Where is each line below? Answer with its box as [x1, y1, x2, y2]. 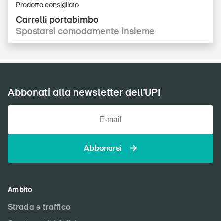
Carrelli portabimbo [16, 13, 99, 26]
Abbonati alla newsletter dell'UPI [8, 85, 160, 99]
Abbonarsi [84, 143, 122, 153]
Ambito [8, 185, 32, 194]
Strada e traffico [8, 201, 71, 212]
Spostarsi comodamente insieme [16, 25, 155, 37]
